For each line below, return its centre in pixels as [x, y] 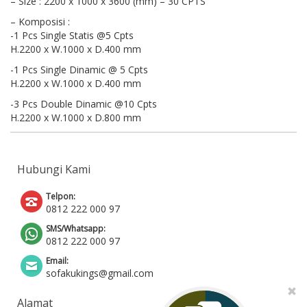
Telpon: [61, 197]
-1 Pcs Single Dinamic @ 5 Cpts [79, 70]
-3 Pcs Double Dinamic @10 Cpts [84, 104]
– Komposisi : [40, 22]
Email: [57, 261]
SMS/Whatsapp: [76, 229]
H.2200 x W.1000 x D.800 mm [76, 118]
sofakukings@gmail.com [100, 273]
